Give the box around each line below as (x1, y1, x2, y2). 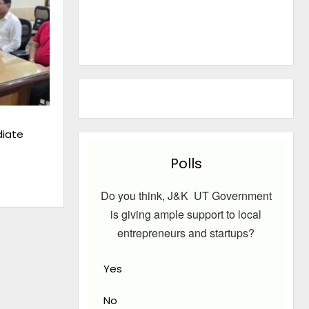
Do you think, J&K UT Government (100, 187, 272, 203)
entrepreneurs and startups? (117, 224, 255, 241)
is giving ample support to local (110, 206, 262, 222)
